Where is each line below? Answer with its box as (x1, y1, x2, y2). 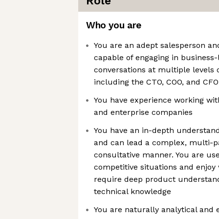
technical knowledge (94, 187, 171, 196)
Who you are (86, 20, 141, 31)
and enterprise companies (94, 108, 193, 117)
